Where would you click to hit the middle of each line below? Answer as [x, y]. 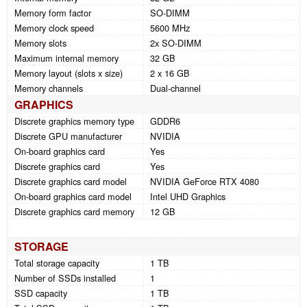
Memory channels [49, 88]
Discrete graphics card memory [74, 211]
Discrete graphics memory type [74, 121]
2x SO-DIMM [176, 42]
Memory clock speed [54, 27]
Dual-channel [175, 88]
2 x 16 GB [170, 73]
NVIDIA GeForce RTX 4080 [205, 181]
